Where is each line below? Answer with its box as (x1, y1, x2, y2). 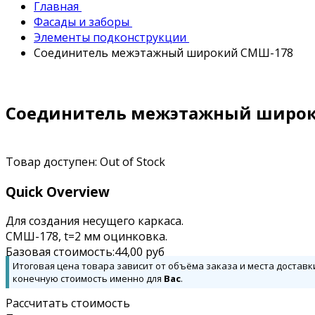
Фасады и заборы (34, 14, 132, 30)
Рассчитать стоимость (6, 295, 130, 311)
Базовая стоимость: (6, 244, 115, 260)
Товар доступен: (6, 153, 100, 169)
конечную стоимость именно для (13, 272, 164, 285)
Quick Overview (6, 182, 110, 200)
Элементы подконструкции (34, 30, 189, 46)
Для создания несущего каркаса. (6, 213, 184, 229)
